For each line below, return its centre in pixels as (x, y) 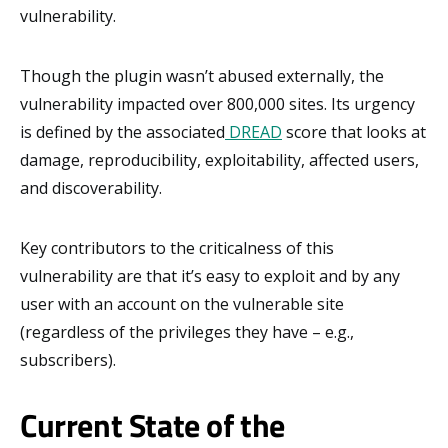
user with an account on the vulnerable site (182, 303)
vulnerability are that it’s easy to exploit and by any (210, 275)
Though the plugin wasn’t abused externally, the (202, 75)
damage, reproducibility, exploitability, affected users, (219, 159)
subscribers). (68, 359)
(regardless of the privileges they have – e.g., (187, 331)
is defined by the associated (122, 131)
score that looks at (354, 131)
